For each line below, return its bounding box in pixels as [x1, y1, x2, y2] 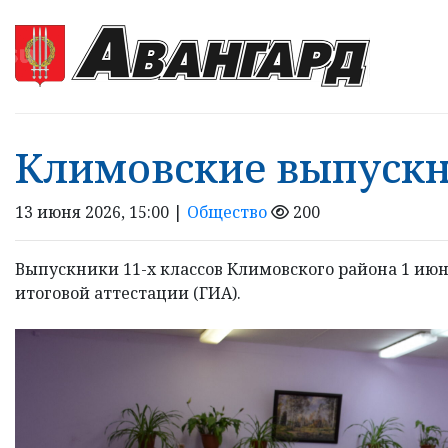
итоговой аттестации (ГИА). [15, 281, 241, 304]
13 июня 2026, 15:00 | [15, 200, 187, 223]
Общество [187, 200, 267, 223]
